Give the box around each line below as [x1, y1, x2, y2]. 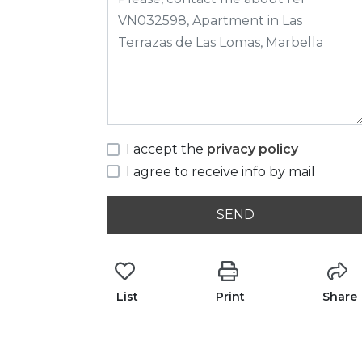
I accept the [126, 141, 207, 158]
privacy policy [207, 141, 298, 158]
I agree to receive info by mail [126, 163, 315, 179]
